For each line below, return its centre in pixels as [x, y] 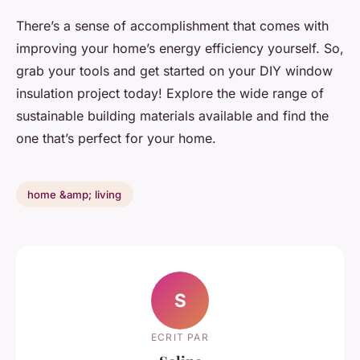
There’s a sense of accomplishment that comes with [172, 26]
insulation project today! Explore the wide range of [170, 94]
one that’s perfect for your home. [116, 139]
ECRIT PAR [180, 337]
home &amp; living [75, 194]
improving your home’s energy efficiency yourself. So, [180, 49]
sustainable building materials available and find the [172, 116]
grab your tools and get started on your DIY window [174, 71]
